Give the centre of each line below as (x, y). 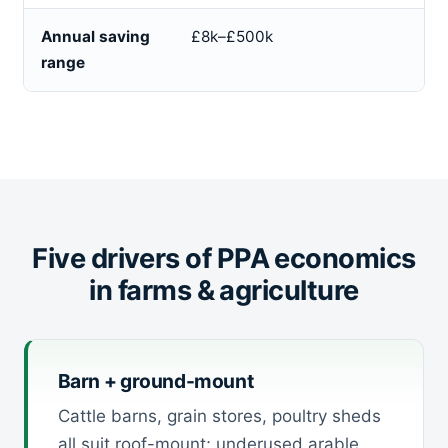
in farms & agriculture (224, 291)
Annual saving (95, 37)
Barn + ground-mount (155, 380)
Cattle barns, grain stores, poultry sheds (219, 416)
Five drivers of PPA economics (224, 259)
